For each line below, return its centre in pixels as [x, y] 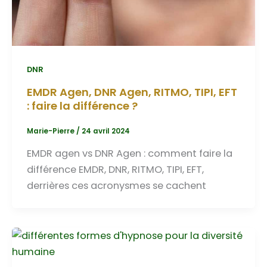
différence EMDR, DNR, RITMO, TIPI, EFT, [115, 169]
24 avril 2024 [105, 131]
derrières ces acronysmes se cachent [116, 185]
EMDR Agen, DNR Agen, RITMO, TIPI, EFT [132, 92]
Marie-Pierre [51, 131]
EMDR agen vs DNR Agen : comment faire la [129, 153]
